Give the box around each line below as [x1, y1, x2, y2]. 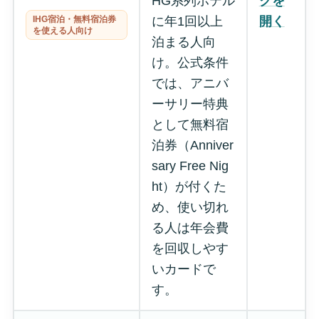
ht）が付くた [151, 179, 226, 194]
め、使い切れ [151, 199, 229, 214]
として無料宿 [151, 117, 229, 132]
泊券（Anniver [151, 137, 234, 152]
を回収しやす [151, 241, 229, 256]
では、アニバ [151, 75, 229, 90]
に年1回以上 [151, 14, 223, 28]
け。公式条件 [151, 55, 229, 70]
